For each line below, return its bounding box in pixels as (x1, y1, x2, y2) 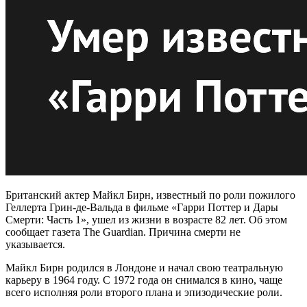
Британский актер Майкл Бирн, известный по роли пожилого (5, 189, 295, 201)
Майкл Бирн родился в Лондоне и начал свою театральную (5, 262, 283, 274)
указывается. (5, 238, 65, 251)
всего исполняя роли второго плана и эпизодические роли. (5, 286, 282, 299)
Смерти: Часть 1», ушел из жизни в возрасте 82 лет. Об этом (5, 214, 287, 226)
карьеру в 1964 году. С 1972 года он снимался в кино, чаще (5, 274, 282, 286)
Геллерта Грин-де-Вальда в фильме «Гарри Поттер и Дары (5, 201, 278, 214)
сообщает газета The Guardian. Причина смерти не (5, 226, 241, 238)
